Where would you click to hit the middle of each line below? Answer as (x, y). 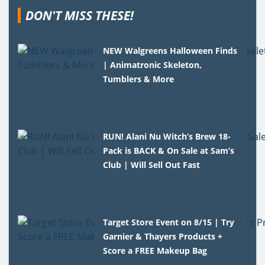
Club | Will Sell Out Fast (152, 165)
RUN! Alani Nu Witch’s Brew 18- (167, 137)
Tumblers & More (139, 79)
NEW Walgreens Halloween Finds (170, 51)
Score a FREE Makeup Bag (155, 251)
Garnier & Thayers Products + (163, 237)
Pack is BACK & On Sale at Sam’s (169, 151)
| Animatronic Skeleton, (153, 65)
